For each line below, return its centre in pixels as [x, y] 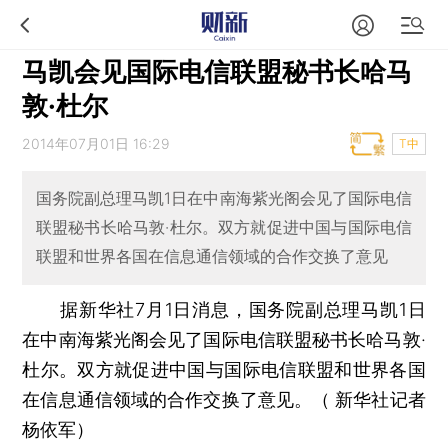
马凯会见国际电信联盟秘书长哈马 [217, 71]
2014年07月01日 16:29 [96, 143]
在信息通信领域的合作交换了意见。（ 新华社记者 [224, 399]
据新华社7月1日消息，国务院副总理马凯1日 [224, 309]
